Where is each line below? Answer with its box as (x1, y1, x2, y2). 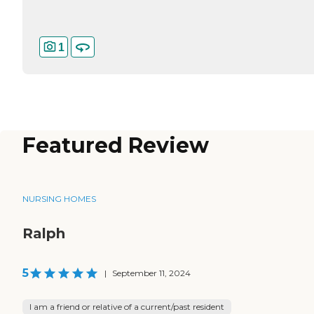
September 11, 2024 (112, 268, 191, 279)
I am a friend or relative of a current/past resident (29, 301, 224, 313)
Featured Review (22, 132, 209, 159)
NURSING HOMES (22, 193, 96, 205)
